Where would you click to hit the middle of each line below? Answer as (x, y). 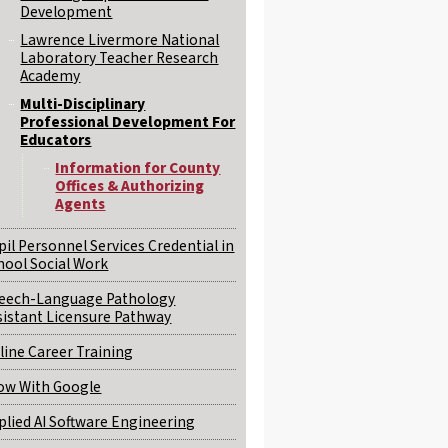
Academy (50, 76)
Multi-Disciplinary (83, 104)
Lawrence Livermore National (120, 40)
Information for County (138, 168)
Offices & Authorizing (130, 186)
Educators (56, 140)
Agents (80, 204)
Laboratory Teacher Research (119, 58)
